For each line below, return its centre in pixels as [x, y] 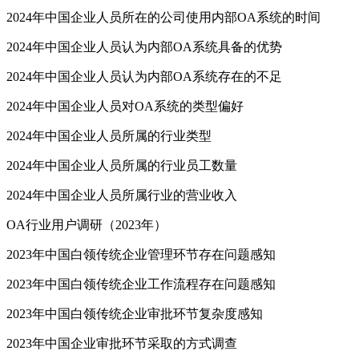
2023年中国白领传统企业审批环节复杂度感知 [135, 314]
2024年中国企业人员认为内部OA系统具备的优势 [144, 47]
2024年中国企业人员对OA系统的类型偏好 [125, 107]
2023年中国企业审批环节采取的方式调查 [122, 344]
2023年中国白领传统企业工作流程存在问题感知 [141, 284]
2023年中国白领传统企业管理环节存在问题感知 [141, 255]
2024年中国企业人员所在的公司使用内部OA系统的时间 [163, 18]
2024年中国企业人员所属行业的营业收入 [122, 196]
